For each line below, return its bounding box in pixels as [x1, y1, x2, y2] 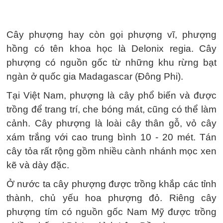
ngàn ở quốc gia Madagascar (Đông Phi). [6, 71, 183, 82]
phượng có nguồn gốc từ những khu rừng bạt [6, 57, 217, 68]
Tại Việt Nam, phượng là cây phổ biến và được [6, 90, 217, 101]
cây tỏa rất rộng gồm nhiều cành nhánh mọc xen [6, 146, 217, 156]
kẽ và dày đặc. [6, 160, 69, 170]
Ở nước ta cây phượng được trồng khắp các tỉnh [6, 179, 217, 189]
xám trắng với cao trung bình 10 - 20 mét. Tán [6, 132, 217, 142]
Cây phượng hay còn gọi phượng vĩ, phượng [6, 29, 217, 40]
